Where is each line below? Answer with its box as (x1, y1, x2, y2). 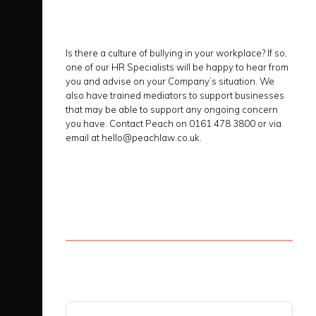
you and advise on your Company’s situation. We (66, 75, 274, 87)
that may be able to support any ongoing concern (66, 104, 278, 115)
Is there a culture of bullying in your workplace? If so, (66, 47, 287, 59)
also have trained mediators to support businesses (66, 90, 284, 101)
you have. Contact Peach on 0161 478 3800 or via (66, 118, 281, 129)
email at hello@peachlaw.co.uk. (66, 132, 202, 143)
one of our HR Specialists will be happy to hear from (66, 61, 288, 73)
